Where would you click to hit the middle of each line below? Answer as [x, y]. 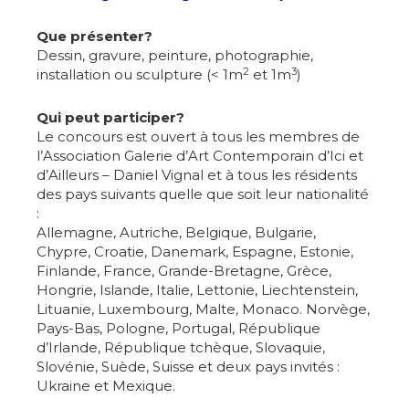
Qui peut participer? [110, 118]
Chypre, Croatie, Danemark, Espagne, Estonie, [195, 252]
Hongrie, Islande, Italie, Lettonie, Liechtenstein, [197, 290]
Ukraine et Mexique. [106, 386]
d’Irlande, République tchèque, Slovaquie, [181, 348]
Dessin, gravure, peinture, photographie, [175, 56]
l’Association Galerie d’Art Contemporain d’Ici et [200, 156]
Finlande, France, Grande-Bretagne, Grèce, [184, 271]
